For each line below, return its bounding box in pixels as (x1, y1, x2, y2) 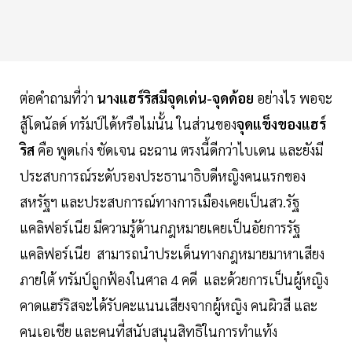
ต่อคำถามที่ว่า (20, 89, 97, 108)
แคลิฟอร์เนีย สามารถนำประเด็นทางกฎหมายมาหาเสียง (20, 244, 324, 263)
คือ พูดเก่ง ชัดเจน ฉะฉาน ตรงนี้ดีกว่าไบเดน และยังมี (38, 141, 323, 159)
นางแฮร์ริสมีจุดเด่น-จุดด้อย (97, 89, 257, 108)
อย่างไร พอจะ (257, 89, 332, 108)
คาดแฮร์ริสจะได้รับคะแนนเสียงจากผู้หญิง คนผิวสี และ (20, 296, 317, 315)
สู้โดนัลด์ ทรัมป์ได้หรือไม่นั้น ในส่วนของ (20, 115, 236, 134)
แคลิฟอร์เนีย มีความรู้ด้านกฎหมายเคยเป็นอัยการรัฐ (20, 218, 300, 237)
